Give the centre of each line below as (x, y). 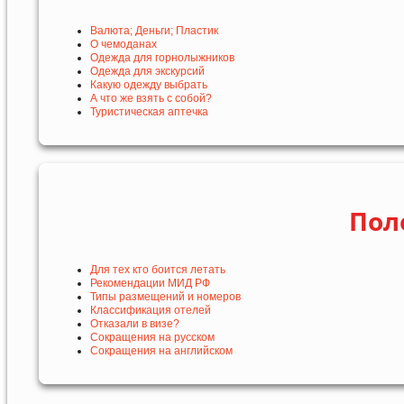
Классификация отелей (151, 311)
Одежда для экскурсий (147, 72)
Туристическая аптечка (149, 112)
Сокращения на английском (161, 351)
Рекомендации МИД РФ (150, 284)
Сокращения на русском (152, 338)
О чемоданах (124, 45)
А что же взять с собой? (151, 99)
